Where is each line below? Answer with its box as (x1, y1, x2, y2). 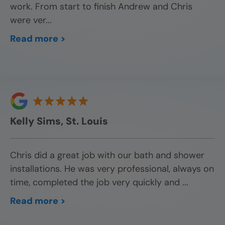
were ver (10, 14, 46, 27)
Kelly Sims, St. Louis (10, 115, 108, 128)
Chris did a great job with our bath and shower (10, 149, 204, 162)
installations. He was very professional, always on (10, 163, 214, 175)
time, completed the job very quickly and (10, 176, 182, 189)
